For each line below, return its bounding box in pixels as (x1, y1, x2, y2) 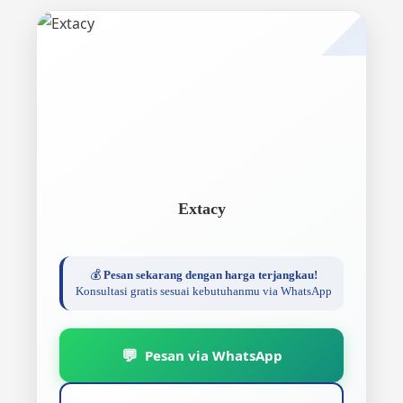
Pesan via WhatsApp (144, 345, 282, 364)
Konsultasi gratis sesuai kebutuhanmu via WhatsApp (75, 284, 332, 298)
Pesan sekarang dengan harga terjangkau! (103, 268, 318, 282)
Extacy (177, 200, 226, 218)
